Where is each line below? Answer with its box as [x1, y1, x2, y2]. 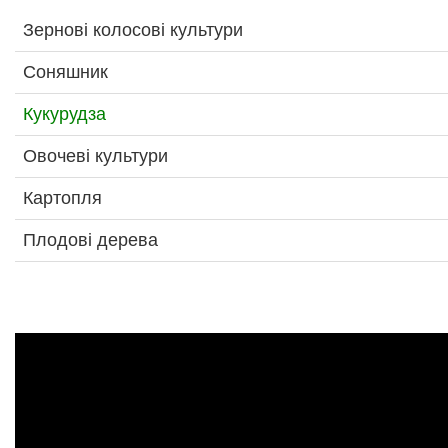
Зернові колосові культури [23, 20, 243, 41]
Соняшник [23, 62, 108, 83]
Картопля [23, 188, 102, 209]
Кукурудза [23, 104, 106, 125]
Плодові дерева [23, 230, 158, 251]
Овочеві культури [23, 146, 168, 167]
